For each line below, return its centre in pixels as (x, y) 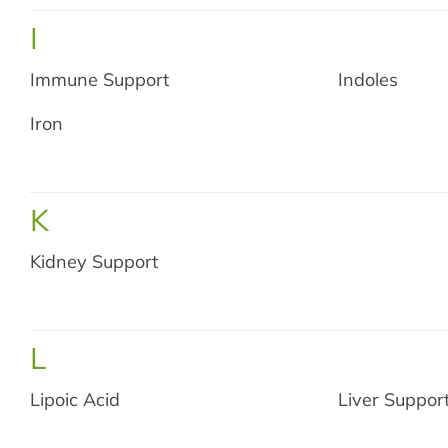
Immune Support (99, 79)
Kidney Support (94, 261)
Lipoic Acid (75, 399)
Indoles (368, 79)
